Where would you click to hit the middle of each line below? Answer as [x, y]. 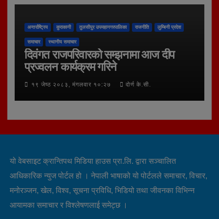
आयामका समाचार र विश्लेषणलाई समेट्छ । [69, 205]
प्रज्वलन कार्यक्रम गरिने [70, 67]
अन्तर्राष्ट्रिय [38, 27]
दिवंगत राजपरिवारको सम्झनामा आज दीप [100, 55]
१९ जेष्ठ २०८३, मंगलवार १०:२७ [72, 85]
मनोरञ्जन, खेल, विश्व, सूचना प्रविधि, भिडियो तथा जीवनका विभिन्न [102, 191]
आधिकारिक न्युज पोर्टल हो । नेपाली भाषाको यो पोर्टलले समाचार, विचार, [109, 176]
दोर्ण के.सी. [138, 85]
